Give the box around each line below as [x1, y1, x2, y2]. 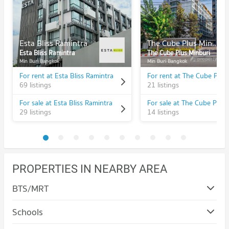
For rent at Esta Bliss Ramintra [19, 70, 113, 82]
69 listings [19, 79, 51, 91]
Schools [12, 204, 43, 220]
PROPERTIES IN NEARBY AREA [12, 163, 167, 176]
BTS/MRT [12, 181, 49, 196]
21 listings [147, 79, 179, 91]
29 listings [19, 106, 51, 118]
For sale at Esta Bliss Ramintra [19, 97, 112, 109]
